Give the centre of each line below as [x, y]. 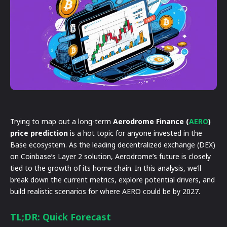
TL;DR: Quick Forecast [61, 217]
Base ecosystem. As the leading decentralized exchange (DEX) [113, 144]
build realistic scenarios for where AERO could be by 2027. [105, 191]
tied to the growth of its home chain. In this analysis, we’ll [106, 168]
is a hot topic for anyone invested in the [135, 133]
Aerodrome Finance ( [151, 121]
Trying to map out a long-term [62, 121]
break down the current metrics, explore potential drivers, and [112, 179]
